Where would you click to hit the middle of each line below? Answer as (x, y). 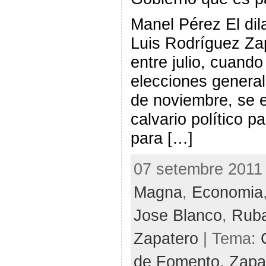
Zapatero (166, 238)
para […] (161, 138)
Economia (227, 192)
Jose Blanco (178, 215)
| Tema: (229, 238)
